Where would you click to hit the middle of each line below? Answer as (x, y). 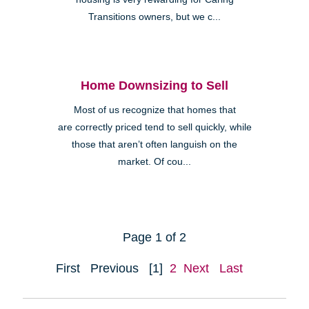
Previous (114, 268)
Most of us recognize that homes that (154, 110)
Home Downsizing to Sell (154, 85)
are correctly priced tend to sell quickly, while (154, 127)
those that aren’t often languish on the (154, 144)
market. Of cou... (154, 161)
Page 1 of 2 (154, 237)
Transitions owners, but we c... (154, 17)
